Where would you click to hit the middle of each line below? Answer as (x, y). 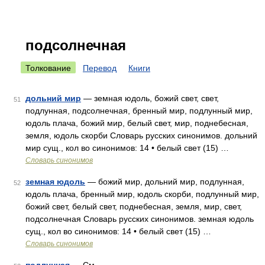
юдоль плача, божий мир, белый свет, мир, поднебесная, (137, 123)
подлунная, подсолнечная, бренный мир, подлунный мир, (139, 111)
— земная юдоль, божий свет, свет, (150, 98)
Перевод (100, 68)
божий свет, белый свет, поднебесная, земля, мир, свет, (134, 206)
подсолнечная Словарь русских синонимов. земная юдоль (140, 219)
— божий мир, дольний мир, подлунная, (165, 182)
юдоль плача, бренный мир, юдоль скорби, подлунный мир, (142, 194)
